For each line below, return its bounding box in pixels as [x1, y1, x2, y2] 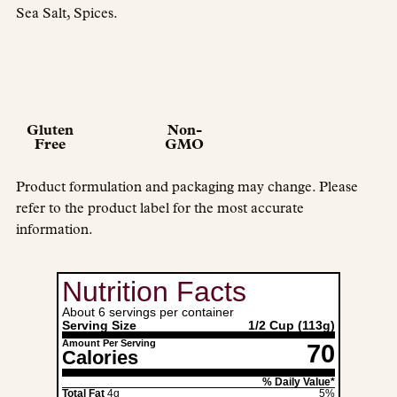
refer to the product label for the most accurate [16, 202, 304, 217]
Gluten [26, 124, 74, 139]
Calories [62, 346, 138, 369]
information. [16, 223, 93, 238]
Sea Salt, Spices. [16, 7, 118, 22]
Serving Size [62, 317, 136, 332]
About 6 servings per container [62, 304, 234, 319]
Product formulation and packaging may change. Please [16, 181, 358, 196]
